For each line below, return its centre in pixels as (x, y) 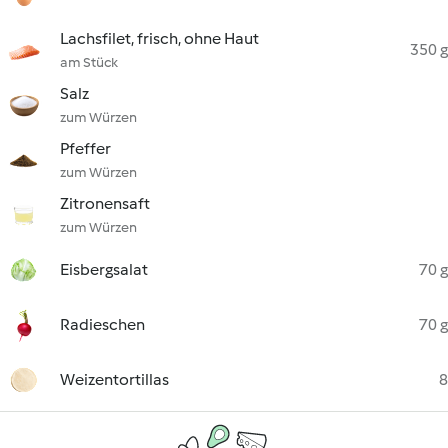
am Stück (89, 62)
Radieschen (102, 324)
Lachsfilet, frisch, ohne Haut (159, 38)
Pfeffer (85, 148)
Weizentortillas (114, 379)
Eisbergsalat (104, 269)
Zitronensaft (105, 203)
